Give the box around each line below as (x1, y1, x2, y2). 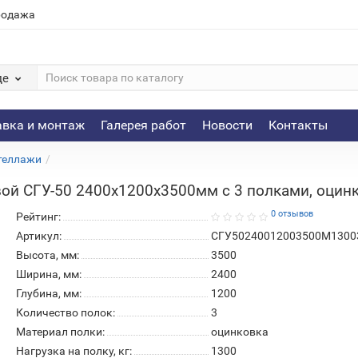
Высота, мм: (15, 249, 79, 261)
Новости (201, 117, 253, 133)
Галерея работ (100, 117, 186, 133)
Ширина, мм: (15, 268, 82, 280)
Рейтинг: (15, 210, 61, 223)
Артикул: (15, 229, 62, 242)
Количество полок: (15, 306, 115, 319)
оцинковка (210, 325, 268, 338)
